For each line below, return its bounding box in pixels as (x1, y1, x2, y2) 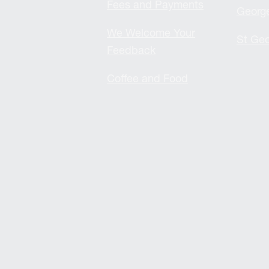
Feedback (107, 43, 156, 56)
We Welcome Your (107, 26, 196, 39)
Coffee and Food (107, 71, 189, 85)
